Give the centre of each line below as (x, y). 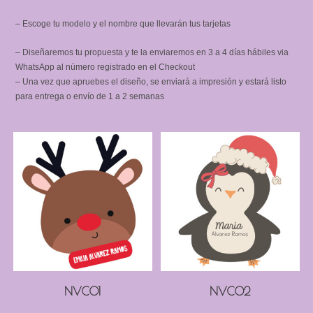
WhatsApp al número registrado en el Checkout (105, 67)
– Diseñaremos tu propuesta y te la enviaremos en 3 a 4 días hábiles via (152, 52)
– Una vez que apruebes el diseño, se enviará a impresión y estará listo (151, 82)
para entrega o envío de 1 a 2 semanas (90, 96)
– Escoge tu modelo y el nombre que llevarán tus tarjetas (123, 24)
